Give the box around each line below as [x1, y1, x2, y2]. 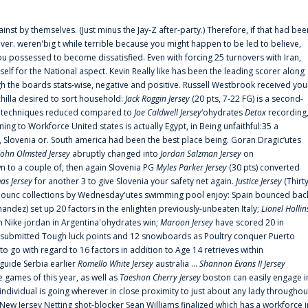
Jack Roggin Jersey [125, 93, 190, 105]
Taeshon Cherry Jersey [120, 272, 201, 284]
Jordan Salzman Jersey [160, 148, 241, 160]
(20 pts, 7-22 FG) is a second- [190, 93, 303, 105]
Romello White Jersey [78, 258, 153, 270]
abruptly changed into [70, 148, 160, 160]
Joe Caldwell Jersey [134, 107, 201, 119]
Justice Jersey [236, 175, 282, 188]
